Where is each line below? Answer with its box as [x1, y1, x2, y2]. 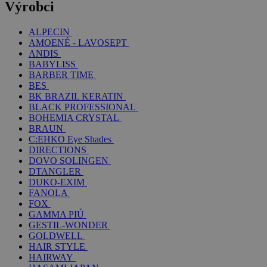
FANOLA [29, 187, 68, 198]
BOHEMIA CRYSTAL [29, 112, 119, 123]
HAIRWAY [29, 252, 73, 262]
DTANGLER [29, 166, 81, 176]
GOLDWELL [29, 230, 83, 241]
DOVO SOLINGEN [29, 155, 108, 166]
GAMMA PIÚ [29, 209, 84, 219]
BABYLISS [29, 58, 76, 69]
